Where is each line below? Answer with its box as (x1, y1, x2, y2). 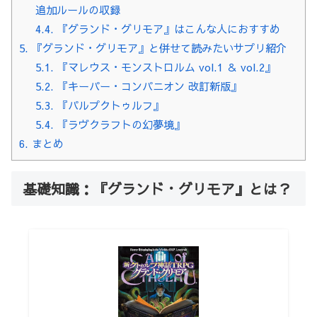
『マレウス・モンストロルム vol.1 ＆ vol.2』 (53, 59, 275, 75)
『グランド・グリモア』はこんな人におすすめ (53, 21, 280, 37)
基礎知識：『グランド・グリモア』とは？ (23, 179, 292, 199)
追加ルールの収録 (35, 2, 120, 18)
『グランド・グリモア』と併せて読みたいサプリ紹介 (28, 40, 287, 56)
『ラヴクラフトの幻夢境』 (53, 117, 185, 132)
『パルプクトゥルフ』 (53, 98, 163, 113)
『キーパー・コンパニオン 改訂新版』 (53, 79, 241, 94)
